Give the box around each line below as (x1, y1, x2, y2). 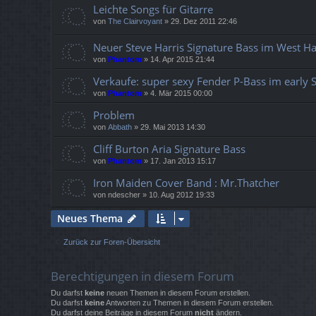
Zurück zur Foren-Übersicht (63, 238, 160, 247)
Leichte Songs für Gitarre (93, 2, 213, 17)
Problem (93, 108, 135, 123)
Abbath (108, 123, 132, 132)
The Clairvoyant (108, 17, 162, 26)
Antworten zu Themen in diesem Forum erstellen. (104, 298, 274, 308)
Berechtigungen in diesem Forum (51, 268, 234, 285)
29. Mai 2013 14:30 (140, 123, 205, 132)
